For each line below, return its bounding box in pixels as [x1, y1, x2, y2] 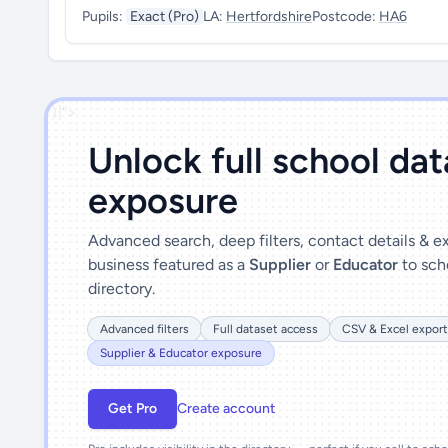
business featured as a [88, 255, 249, 274]
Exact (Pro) [130, 8, 199, 25]
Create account [177, 400, 275, 417]
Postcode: [312, 8, 379, 25]
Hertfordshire [226, 8, 312, 25]
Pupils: [82, 8, 126, 25]
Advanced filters [100, 322, 189, 336]
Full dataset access [213, 322, 318, 336]
